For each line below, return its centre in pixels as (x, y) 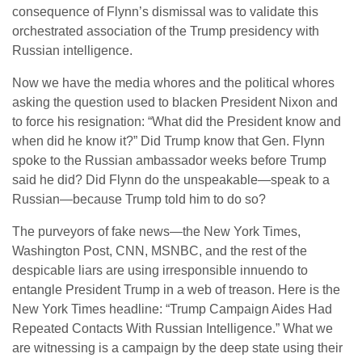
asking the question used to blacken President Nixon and (175, 102)
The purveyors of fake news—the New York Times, (156, 232)
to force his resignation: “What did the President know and (177, 122)
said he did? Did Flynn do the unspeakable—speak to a (171, 180)
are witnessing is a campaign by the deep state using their (177, 348)
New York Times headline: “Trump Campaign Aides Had (172, 309)
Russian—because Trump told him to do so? (139, 199)
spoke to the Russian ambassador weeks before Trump (169, 160)
